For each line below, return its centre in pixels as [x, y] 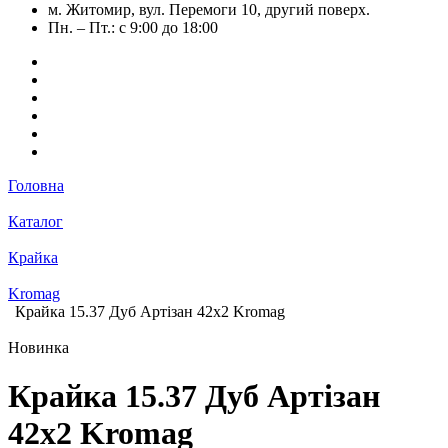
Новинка [38, 347]
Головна [36, 185]
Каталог [35, 221]
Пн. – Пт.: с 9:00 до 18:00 [133, 27]
